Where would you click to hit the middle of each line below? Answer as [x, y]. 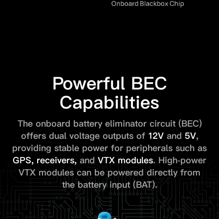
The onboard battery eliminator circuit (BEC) [109, 124]
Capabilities [109, 103]
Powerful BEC [109, 84]
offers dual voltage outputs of [83, 136]
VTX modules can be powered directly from [109, 173]
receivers [55, 160]
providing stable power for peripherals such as [109, 148]
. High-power [180, 160]
